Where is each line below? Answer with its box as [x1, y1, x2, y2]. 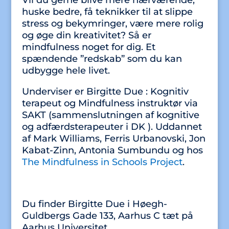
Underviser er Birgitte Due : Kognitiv [21, 86, 189, 97]
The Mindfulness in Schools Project [21, 156, 182, 168]
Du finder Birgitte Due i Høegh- [21, 198, 167, 210]
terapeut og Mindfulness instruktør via [21, 98, 198, 109]
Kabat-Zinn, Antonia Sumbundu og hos [21, 145, 203, 156]
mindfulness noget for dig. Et [21, 41, 155, 53]
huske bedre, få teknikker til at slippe [21, 6, 193, 17]
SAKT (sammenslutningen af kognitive [21, 109, 199, 121]
